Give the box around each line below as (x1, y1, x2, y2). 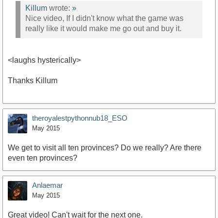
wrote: (47, 4, 72, 13)
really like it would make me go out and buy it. (25, 24, 182, 33)
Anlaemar (32, 181, 63, 189)
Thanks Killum (8, 76, 57, 85)
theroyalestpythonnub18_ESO (32, 113, 127, 122)
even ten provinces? (8, 153, 77, 162)
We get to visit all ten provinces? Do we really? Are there (8, 143, 201, 152)
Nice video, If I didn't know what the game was (25, 14, 183, 23)
